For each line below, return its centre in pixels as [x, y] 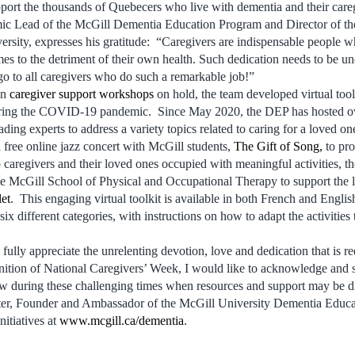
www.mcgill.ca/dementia [122, 320]
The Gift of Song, [278, 146]
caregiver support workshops [82, 94]
